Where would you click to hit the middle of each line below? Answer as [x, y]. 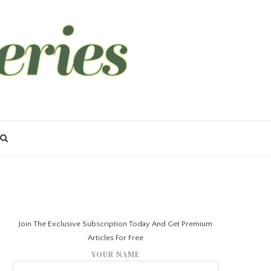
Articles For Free [116, 238]
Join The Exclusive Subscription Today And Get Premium [116, 224]
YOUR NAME [116, 254]
